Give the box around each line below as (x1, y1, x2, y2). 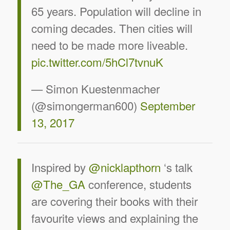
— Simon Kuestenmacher (31, 80, 160, 97)
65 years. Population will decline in (31, 3, 201, 20)
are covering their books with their (31, 192, 198, 209)
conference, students (85, 175, 191, 192)
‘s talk (160, 158, 193, 175)
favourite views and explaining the (31, 209, 198, 226)
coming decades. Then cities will (31, 20, 193, 36)
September (140, 97, 195, 114)
